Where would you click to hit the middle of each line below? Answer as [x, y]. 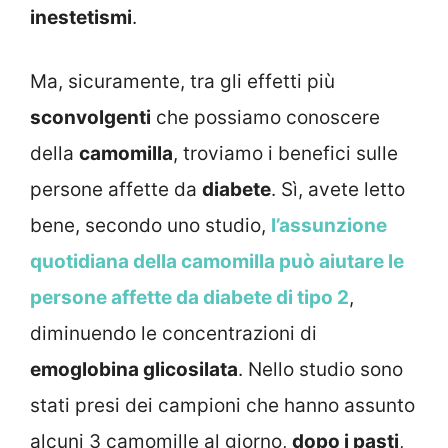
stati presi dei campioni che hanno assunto [222, 406]
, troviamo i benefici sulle [285, 154]
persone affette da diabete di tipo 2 [189, 298]
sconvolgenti [90, 118]
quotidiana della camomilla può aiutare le [217, 262]
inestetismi [81, 17]
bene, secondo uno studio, [150, 226]
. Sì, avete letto [338, 190]
